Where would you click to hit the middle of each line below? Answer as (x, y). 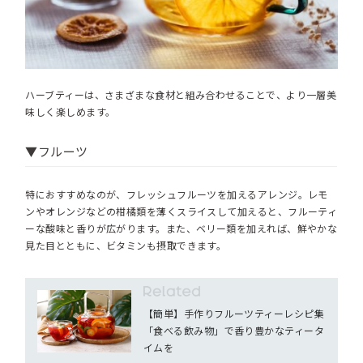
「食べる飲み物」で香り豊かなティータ (234, 331)
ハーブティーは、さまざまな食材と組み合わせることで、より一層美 (181, 95)
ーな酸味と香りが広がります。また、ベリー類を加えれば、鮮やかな (181, 228)
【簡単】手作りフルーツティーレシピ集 (234, 314)
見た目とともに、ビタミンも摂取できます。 (126, 245)
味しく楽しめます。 (70, 112)
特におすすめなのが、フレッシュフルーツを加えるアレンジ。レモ (177, 194)
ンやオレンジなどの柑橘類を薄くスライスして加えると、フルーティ (181, 211)
